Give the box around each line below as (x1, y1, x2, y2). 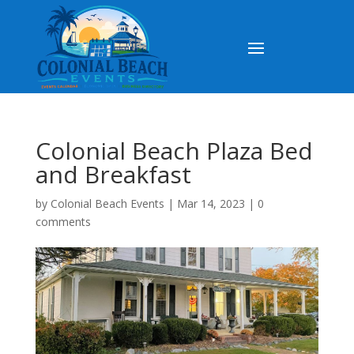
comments (35, 214, 91, 230)
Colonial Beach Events (50, 196, 164, 212)
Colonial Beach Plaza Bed (35, 134, 313, 168)
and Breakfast (35, 158, 191, 191)
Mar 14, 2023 (176, 196, 245, 212)
